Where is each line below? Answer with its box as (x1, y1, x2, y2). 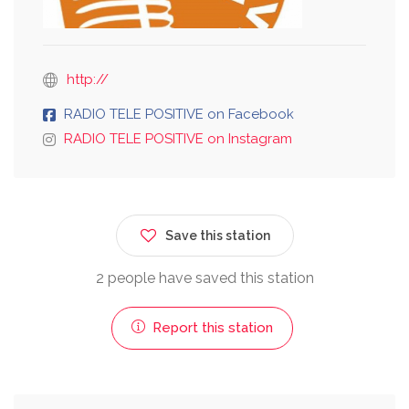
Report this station (148, 319, 273, 336)
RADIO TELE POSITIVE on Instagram (64, 130, 292, 147)
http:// (67, 70, 109, 88)
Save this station (164, 227, 270, 243)
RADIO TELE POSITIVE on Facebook (64, 105, 294, 122)
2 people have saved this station (95, 268, 314, 287)
